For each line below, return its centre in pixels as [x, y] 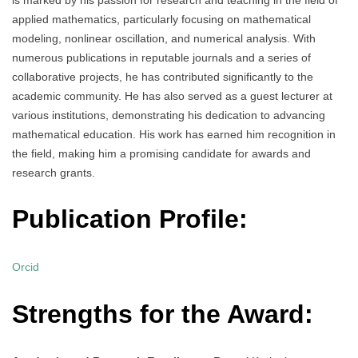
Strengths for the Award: [163, 314]
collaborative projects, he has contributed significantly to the [163, 76]
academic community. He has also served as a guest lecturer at [172, 95]
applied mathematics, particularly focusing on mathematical [161, 19]
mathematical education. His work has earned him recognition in [174, 134]
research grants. [54, 172]
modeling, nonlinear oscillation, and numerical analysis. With [164, 38]
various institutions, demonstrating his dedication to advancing [169, 115]
